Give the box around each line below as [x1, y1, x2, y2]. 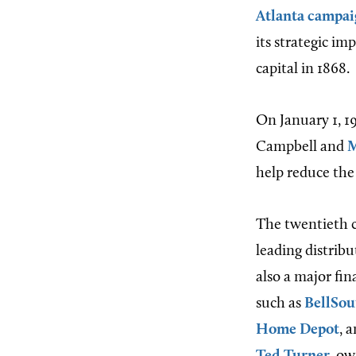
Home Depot [256, 323, 339, 339]
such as [256, 296, 304, 312]
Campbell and [256, 140, 347, 156]
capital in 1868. [256, 62, 350, 78]
